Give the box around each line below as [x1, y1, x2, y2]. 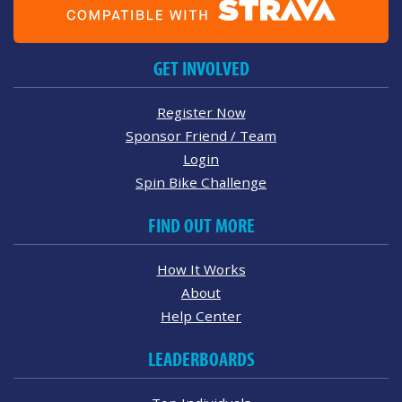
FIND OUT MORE [147, 214, 255, 239]
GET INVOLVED [153, 57, 249, 82]
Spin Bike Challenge [135, 173, 267, 192]
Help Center [161, 307, 241, 326]
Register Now [156, 103, 246, 122]
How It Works [156, 260, 246, 279]
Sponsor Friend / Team [126, 127, 276, 145]
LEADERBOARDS [147, 348, 255, 372]
